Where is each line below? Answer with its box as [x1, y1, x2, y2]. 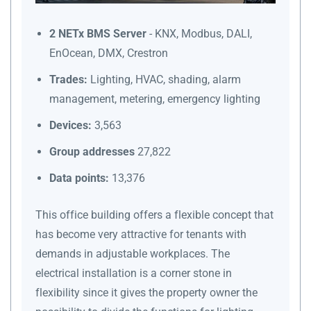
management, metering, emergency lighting [49, 92, 260, 106]
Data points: [49, 171, 109, 185]
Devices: [49, 118, 92, 132]
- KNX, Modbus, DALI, [149, 26, 252, 40]
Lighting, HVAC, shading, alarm [87, 72, 241, 86]
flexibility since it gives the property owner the [35, 285, 258, 299]
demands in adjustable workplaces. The [35, 246, 230, 260]
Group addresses [49, 144, 137, 158]
